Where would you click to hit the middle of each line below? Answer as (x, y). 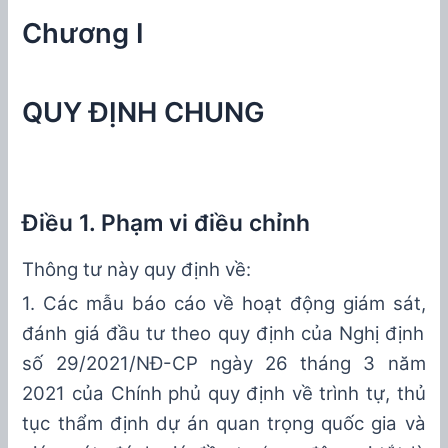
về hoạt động (274, 303)
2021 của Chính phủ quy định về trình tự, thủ (224, 393)
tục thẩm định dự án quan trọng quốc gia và (224, 423)
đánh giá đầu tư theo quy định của (181, 333)
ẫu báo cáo (154, 303)
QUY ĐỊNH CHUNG (144, 113)
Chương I (83, 34)
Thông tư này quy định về (134, 269)
